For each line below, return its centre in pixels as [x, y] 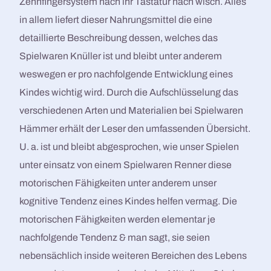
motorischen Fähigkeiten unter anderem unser [118, 183]
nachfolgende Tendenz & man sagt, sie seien [115, 237]
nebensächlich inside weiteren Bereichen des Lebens [133, 255]
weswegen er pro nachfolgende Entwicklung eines [126, 74]
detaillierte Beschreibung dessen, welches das [119, 38]
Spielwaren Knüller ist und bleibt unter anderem [121, 56]
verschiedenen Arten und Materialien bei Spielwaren [132, 110]
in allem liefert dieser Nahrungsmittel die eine [116, 19]
